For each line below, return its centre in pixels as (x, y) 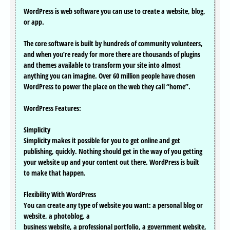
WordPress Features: (52, 108)
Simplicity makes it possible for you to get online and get (102, 141)
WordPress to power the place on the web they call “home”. (107, 87)
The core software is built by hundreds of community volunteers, (113, 44)
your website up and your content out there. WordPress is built (111, 162)
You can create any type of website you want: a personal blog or (113, 205)
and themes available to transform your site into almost (102, 65)
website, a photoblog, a (57, 216)
